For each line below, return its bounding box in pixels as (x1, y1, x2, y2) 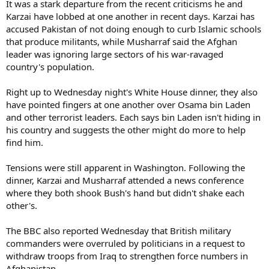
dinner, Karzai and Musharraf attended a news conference (6, 174, 244, 186)
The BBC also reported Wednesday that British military (6, 224, 231, 237)
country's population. (6, 60, 94, 73)
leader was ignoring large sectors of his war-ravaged (6, 47, 223, 60)
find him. (6, 136, 43, 148)
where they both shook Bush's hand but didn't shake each (6, 186, 244, 199)
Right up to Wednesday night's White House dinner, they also (6, 85, 258, 98)
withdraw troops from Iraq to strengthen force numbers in (6, 249, 248, 262)
